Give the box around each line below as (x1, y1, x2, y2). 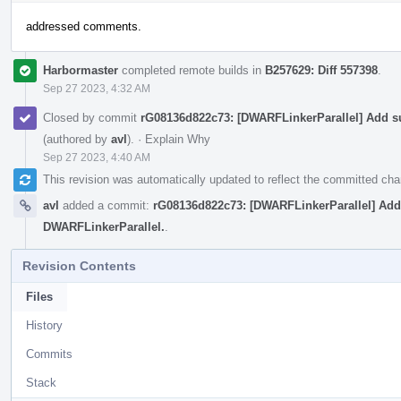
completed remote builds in (118, 63, 265, 77)
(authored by (43, 132, 111, 146)
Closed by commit (43, 110, 141, 124)
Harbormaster (43, 63, 118, 77)
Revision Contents (22, 258, 136, 273)
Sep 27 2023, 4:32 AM (43, 81, 150, 95)
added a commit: (59, 198, 153, 212)
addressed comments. (26, 19, 141, 33)
